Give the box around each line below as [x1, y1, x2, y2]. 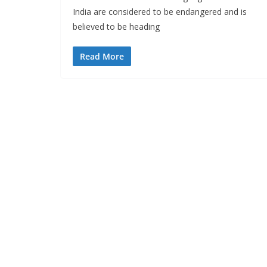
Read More [80, 51, 124, 63]
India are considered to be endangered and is [73, 6, 247, 18]
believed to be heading [73, 21, 160, 33]
